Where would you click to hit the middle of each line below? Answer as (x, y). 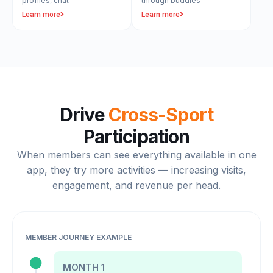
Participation (136, 136)
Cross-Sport (161, 115)
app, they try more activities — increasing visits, (136, 170)
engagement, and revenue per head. (136, 185)
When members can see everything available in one (136, 155)
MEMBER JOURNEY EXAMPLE (78, 237)
